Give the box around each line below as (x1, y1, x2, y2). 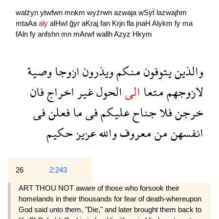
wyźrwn (87, 8, 114, 17)
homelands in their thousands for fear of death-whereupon (19, 195, 201, 203)
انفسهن (168, 119, 203, 147)
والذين (172, 57, 203, 86)
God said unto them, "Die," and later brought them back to (19, 205, 201, 214)
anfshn (38, 30, 61, 39)
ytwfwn (40, 8, 65, 17)
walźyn (16, 8, 40, 17)
